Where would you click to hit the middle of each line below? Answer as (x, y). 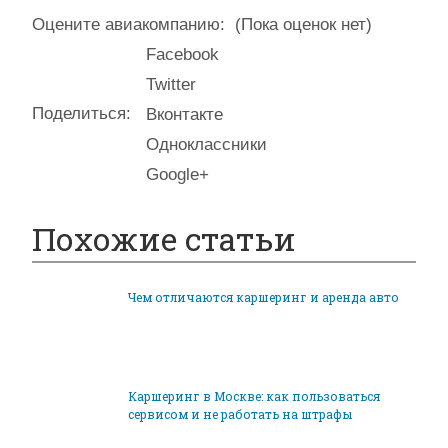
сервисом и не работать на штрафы (240, 413)
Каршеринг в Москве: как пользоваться (254, 395)
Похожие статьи (164, 238)
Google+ (177, 174)
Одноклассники (206, 144)
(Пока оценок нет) (301, 24)
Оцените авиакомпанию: (128, 24)
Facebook (182, 54)
